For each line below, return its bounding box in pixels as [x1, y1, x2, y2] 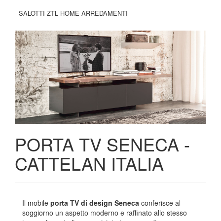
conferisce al [139, 198, 181, 208]
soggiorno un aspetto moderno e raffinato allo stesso [22, 208, 187, 218]
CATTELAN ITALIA [15, 150, 164, 176]
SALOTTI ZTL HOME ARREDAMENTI [19, 8, 128, 18]
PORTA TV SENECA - [15, 131, 190, 157]
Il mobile [22, 198, 50, 208]
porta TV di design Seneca [50, 198, 139, 208]
